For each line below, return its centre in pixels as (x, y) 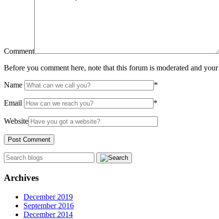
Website (16, 121)
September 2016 (49, 205)
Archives (21, 178)
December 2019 (48, 197)
